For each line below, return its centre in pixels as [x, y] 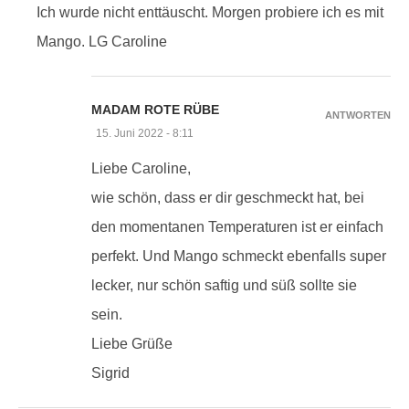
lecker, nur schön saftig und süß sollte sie [224, 285]
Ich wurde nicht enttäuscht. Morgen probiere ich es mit [210, 12]
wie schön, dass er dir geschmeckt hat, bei [228, 197]
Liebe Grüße [132, 343]
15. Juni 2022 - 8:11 [145, 133]
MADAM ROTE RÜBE [155, 109]
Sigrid [110, 372]
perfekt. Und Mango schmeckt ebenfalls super [239, 256]
